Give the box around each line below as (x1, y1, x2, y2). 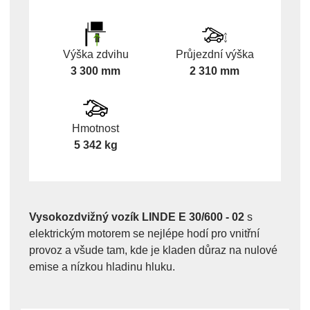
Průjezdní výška (175, 48, 254, 60)
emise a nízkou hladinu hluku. (29, 261, 175, 273)
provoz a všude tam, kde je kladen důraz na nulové (29, 244, 277, 257)
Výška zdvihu (62, 48, 129, 60)
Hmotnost (72, 122, 119, 135)
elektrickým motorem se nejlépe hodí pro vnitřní (29, 228, 259, 240)
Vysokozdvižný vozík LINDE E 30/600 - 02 (29, 211, 244, 224)
